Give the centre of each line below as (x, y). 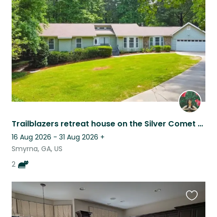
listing (196, 15)
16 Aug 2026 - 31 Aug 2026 (55, 137)
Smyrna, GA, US (37, 149)
